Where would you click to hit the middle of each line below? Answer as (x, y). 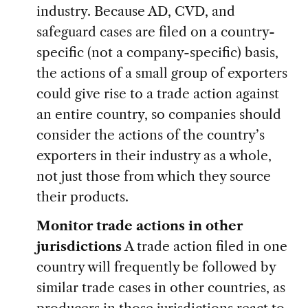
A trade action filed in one (204, 246)
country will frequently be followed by (156, 267)
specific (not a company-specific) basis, (157, 53)
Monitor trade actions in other (139, 226)
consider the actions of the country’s (150, 135)
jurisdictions (79, 246)
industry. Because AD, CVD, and (135, 11)
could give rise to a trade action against (157, 94)
